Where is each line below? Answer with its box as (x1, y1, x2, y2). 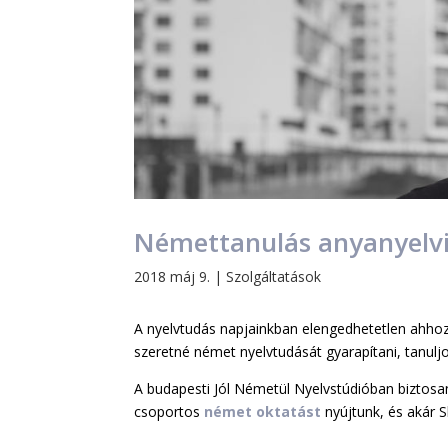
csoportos (134, 402, 205, 422)
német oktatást (204, 402, 322, 422)
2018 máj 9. (134, 266, 211, 286)
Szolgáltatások (226, 266, 322, 286)
